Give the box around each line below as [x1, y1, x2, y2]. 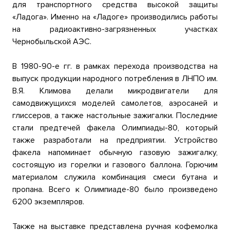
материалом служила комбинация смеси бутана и [12, 172, 218, 182]
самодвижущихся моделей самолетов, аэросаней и [12, 98, 218, 108]
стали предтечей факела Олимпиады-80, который [12, 123, 218, 133]
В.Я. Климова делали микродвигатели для [12, 86, 218, 96]
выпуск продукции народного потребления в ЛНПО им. [12, 73, 218, 84]
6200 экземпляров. [12, 197, 84, 207]
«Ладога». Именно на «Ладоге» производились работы [12, 12, 218, 22]
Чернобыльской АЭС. [12, 36, 91, 47]
